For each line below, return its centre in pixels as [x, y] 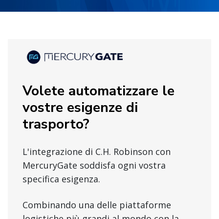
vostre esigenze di [80, 108]
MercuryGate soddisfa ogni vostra [94, 165]
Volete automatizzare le [99, 91]
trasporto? [56, 124]
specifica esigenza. [61, 179]
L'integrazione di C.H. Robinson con [97, 152]
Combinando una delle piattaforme [97, 205]
